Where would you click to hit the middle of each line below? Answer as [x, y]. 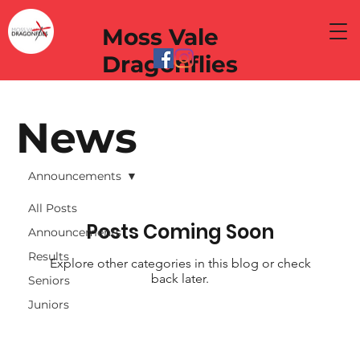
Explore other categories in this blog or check [180, 263]
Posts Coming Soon [180, 232]
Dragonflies [170, 65]
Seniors [49, 280]
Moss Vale [160, 37]
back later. [180, 278]
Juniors [49, 305]
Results [49, 256]
